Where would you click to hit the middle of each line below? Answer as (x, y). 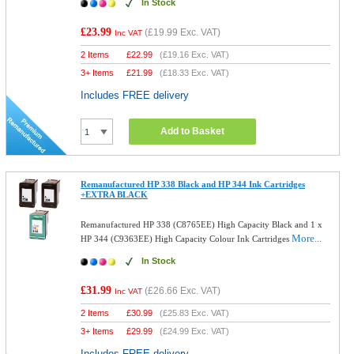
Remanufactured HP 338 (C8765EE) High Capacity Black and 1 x (202, 224)
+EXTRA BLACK (115, 194)
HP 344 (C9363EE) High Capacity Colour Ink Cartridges (186, 239)
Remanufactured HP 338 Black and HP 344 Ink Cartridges (193, 184)
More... (307, 238)
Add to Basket (193, 131)
